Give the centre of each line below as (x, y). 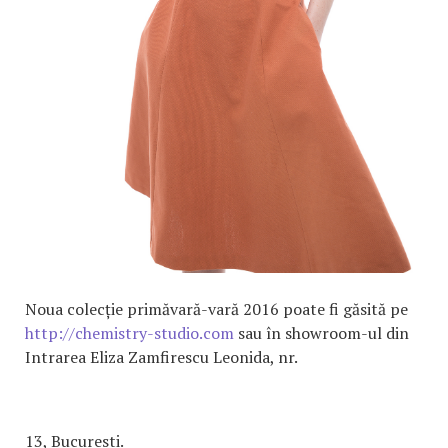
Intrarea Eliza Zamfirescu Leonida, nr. (161, 357)
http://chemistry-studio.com (129, 333)
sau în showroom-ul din (321, 333)
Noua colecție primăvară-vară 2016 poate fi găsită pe (216, 309)
